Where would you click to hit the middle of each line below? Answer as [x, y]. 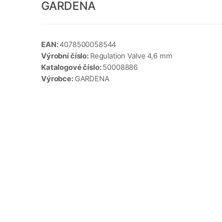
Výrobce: [58, 79]
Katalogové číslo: [72, 68]
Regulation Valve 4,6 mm [131, 56]
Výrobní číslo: [66, 56]
